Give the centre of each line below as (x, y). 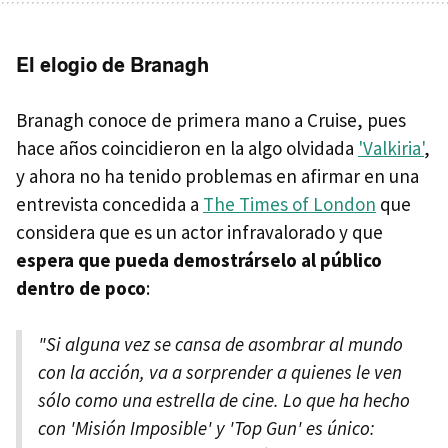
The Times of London (289, 204)
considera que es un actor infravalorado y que (199, 232)
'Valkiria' (391, 148)
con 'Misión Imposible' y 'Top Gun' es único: (206, 428)
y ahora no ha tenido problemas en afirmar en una (217, 176)
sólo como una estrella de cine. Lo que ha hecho (224, 400)
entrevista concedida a (109, 204)
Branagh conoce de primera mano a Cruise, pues (211, 120)
